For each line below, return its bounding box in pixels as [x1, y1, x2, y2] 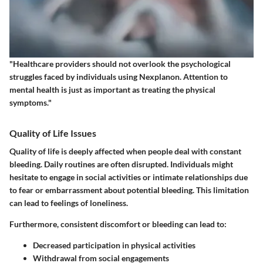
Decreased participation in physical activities [33, 240, 195, 250]
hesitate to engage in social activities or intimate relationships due [9, 172, 248, 182]
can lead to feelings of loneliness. [9, 198, 128, 208]
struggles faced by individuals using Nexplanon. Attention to [9, 71, 228, 82]
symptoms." [9, 97, 52, 107]
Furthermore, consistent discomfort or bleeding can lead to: [9, 219, 227, 229]
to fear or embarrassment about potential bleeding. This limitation [9, 185, 249, 195]
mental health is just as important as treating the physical [9, 84, 215, 95]
